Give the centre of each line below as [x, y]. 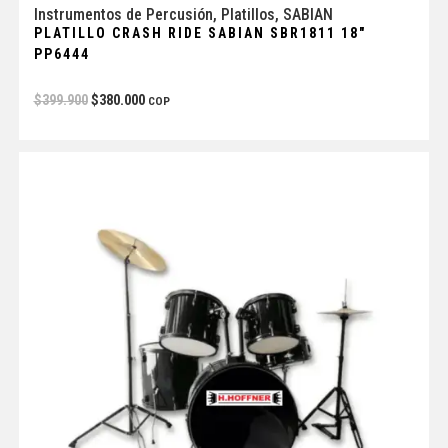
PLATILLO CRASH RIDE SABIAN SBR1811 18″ [199, 32]
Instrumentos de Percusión [123, 14]
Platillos [247, 14]
